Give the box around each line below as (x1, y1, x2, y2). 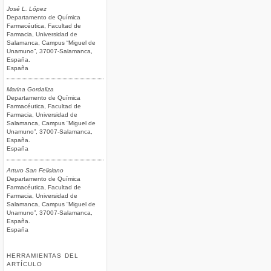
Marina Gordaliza (7, 86, 54, 93)
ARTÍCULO (7, 261, 43, 268)
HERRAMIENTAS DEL (7, 252, 79, 260)
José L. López (7, 5, 47, 12)
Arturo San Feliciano (7, 167, 64, 174)
